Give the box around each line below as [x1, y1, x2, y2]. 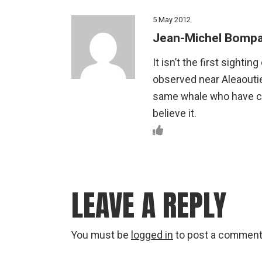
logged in [131, 227, 173, 243]
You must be [71, 227, 131, 243]
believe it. [153, 106, 196, 121]
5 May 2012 [153, 13, 191, 25]
